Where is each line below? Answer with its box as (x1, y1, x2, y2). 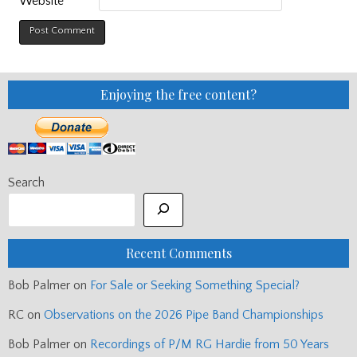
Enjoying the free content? (100, 86, 257, 104)
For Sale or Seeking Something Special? (90, 277, 300, 292)
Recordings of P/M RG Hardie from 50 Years (90, 336, 329, 351)
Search (8, 175, 45, 190)
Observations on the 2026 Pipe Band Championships (44, 307, 324, 322)
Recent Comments (125, 244, 232, 261)
